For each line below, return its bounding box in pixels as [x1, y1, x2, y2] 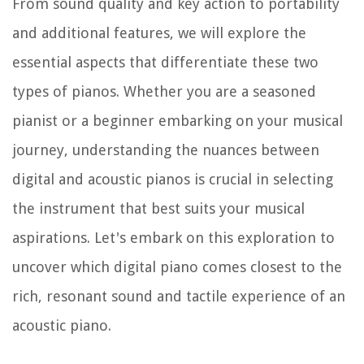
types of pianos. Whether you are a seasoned [12, 83, 316, 101]
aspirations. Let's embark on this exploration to [12, 229, 335, 247]
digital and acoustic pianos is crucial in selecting [12, 171, 333, 188]
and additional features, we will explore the [12, 24, 306, 42]
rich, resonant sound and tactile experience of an [12, 288, 345, 305]
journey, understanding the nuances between [12, 141, 319, 159]
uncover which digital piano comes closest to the [12, 258, 342, 276]
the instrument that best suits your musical [12, 200, 305, 218]
